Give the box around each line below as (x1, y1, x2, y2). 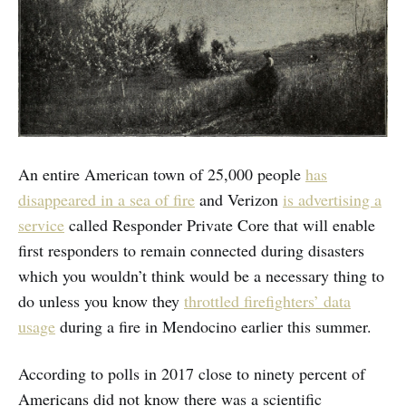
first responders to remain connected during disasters (18, 238, 364, 261)
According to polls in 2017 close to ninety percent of (18, 362, 365, 384)
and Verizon (195, 188, 283, 210)
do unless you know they (18, 289, 184, 312)
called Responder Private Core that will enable (64, 213, 375, 236)
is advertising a (283, 188, 382, 210)
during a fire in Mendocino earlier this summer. (55, 314, 372, 337)
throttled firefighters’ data (184, 289, 351, 312)
